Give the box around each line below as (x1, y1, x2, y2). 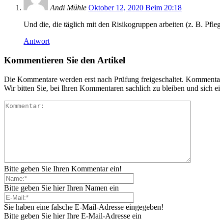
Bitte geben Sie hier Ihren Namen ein (4, 183, 119, 192)
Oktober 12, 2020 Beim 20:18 (88, 3, 182, 12)
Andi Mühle (50, 3, 86, 12)
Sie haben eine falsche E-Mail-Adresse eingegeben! (4, 202, 164, 211)
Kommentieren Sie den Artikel (4, 55, 125, 65)
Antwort (24, 37, 50, 46)
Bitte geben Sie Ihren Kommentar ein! (4, 164, 122, 173)
